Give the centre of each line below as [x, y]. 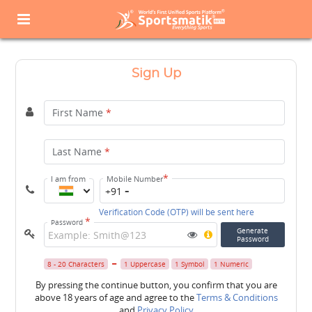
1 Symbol [190, 264]
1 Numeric [232, 264]
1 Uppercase [145, 264]
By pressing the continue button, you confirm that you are [156, 285]
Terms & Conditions [237, 297]
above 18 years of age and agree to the [115, 297]
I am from [69, 179]
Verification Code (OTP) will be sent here [177, 212]
